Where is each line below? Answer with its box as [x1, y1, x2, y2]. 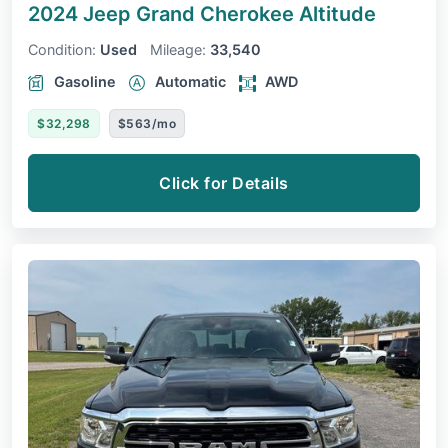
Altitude [299, 2, 376, 27]
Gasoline [54, 73, 116, 91]
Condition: [28, 41, 96, 59]
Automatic [155, 73, 226, 91]
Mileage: [150, 41, 206, 59]
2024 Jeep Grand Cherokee [28, 2, 299, 27]
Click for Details [159, 173, 289, 194]
